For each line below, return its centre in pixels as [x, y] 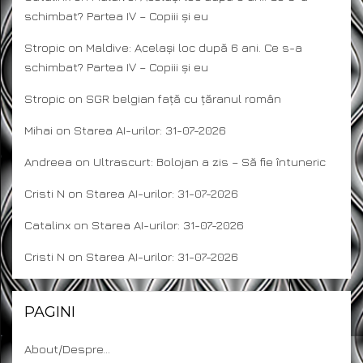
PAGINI [50, 312]
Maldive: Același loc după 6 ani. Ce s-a [194, 47]
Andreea [48, 161]
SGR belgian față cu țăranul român [184, 98]
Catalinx [47, 224]
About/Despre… [67, 348]
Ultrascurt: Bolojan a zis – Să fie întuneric [209, 161]
